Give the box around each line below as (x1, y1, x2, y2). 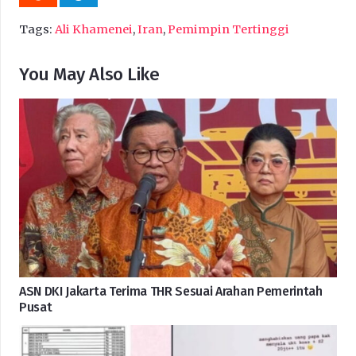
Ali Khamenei (55, 22, 133, 37)
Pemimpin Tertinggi (168, 22, 289, 37)
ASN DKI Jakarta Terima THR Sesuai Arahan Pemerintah (19, 283, 323, 299)
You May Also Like (19, 64, 160, 86)
